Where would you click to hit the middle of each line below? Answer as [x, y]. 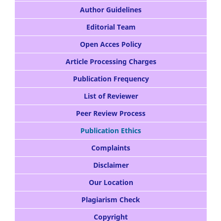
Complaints [111, 148]
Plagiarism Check [111, 200]
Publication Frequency [111, 79]
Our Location [111, 183]
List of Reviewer [111, 96]
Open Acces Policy [111, 44]
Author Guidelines [111, 10]
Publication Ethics [111, 131]
